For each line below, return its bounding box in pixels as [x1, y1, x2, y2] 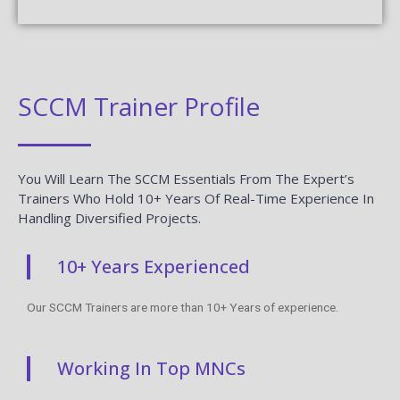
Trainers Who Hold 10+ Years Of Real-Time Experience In [18, 188, 374, 207]
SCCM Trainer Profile [18, 88, 260, 123]
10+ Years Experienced [57, 254, 250, 279]
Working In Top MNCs [57, 355, 246, 380]
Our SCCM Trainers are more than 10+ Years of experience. [27, 299, 338, 314]
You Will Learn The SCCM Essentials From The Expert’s [18, 169, 354, 187]
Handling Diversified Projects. [18, 208, 201, 227]
